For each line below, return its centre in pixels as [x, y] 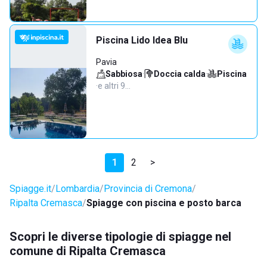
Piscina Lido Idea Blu [142, 40]
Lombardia [77, 189]
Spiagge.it [30, 189]
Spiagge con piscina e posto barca [164, 203]
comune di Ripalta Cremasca [88, 251]
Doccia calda [180, 74]
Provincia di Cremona [148, 189]
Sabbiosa [124, 74]
